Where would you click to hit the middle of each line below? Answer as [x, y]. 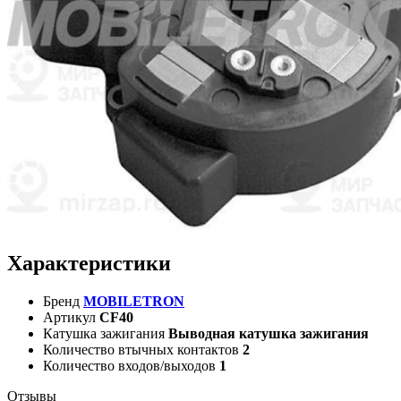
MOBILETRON [134, 301]
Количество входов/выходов [129, 365]
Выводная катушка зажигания [269, 333]
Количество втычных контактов [141, 349]
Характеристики [89, 263]
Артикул [69, 317]
